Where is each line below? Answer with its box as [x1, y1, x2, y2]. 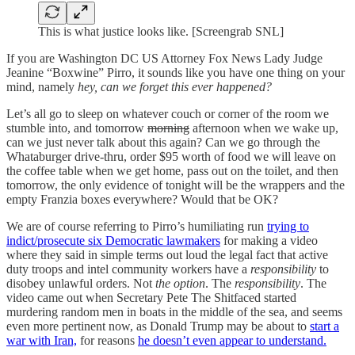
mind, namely [6, 79, 78, 94]
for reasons [77, 333, 138, 347]
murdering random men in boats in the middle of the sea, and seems [6, 304, 342, 319]
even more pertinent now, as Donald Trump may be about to [6, 319, 310, 333]
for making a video [220, 233, 318, 247]
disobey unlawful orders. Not [6, 276, 155, 290]
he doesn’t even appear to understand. [138, 333, 326, 347]
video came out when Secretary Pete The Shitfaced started [6, 290, 296, 304]
